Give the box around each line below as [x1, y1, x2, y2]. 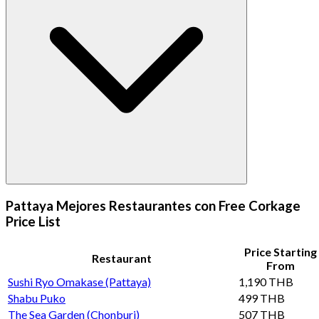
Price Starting [244, 244, 317, 258]
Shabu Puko [8, 291, 66, 305]
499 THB [239, 291, 285, 305]
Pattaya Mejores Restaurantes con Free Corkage [6, 197, 300, 214]
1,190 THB [239, 274, 293, 288]
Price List [6, 213, 61, 229]
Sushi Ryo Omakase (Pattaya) [8, 274, 151, 288]
